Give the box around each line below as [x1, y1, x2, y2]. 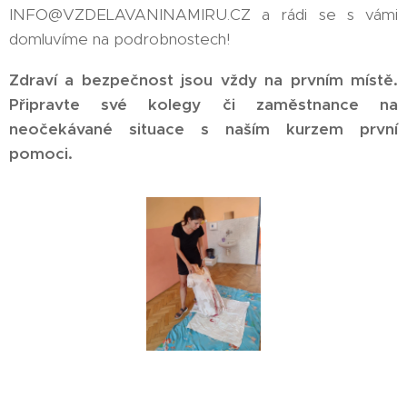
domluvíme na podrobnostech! [9, 29, 230, 50]
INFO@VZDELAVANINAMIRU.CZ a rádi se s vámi [9, 5, 398, 25]
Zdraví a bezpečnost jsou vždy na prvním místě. [9, 70, 398, 91]
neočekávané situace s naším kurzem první [9, 119, 398, 140]
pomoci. [9, 144, 73, 164]
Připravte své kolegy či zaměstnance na [9, 94, 398, 115]
